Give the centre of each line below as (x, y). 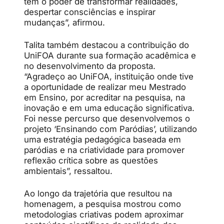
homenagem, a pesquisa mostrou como (102, 204)
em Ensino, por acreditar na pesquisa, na (104, 97)
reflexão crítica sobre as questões (91, 160)
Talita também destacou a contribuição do (106, 45)
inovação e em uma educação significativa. (109, 108)
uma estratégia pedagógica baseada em (102, 139)
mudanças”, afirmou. (64, 22)
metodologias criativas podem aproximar (104, 214)
